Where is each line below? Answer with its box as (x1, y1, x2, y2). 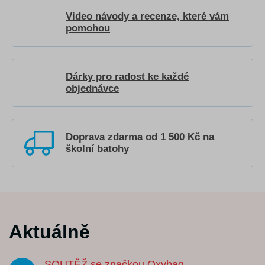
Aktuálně (9, 221, 90, 243)
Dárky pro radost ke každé (66, 70, 189, 82)
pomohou (66, 22, 110, 34)
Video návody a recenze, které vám (66, 10, 229, 22)
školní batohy (66, 143, 129, 154)
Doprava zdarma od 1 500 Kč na (66, 131, 214, 143)
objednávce (66, 82, 119, 94)
